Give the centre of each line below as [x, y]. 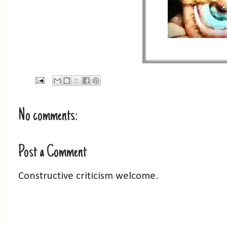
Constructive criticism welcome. [88, 176]
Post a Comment [52, 153]
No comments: [48, 116]
